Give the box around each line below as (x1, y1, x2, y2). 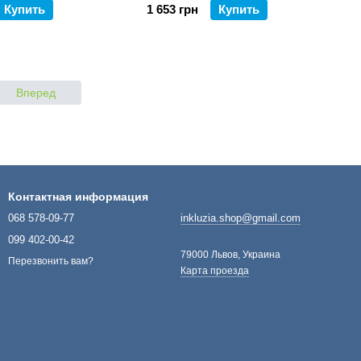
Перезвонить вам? (8, 255, 93, 268)
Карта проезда (180, 265, 249, 276)
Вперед (15, 86, 59, 99)
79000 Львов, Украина (180, 249, 280, 260)
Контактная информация (8, 190, 148, 203)
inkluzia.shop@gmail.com (180, 212, 301, 224)
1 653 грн (147, 2, 198, 16)
